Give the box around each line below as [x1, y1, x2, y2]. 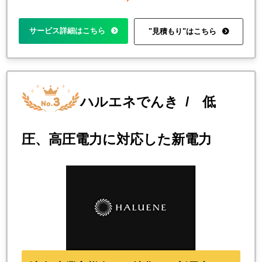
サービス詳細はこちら [29, 26, 105, 35]
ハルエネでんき [80, 95, 178, 109]
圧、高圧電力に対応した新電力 [22, 133, 212, 146]
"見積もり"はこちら [149, 27, 216, 35]
